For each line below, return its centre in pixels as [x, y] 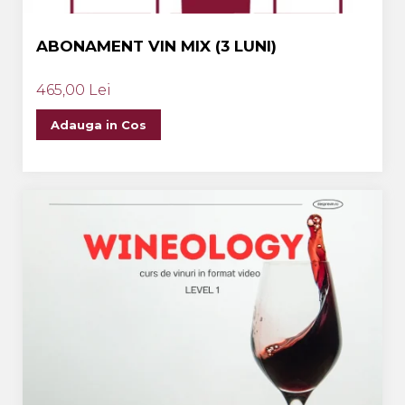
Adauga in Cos [99, 125]
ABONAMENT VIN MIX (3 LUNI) [156, 46]
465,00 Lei [74, 90]
